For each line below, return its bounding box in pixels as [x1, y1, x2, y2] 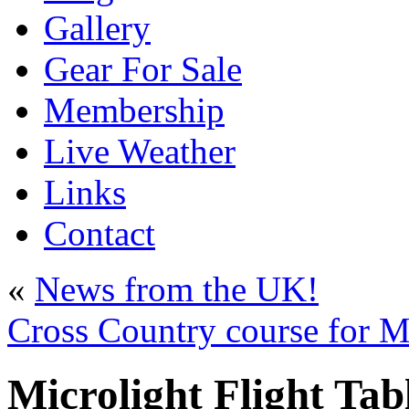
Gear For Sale [44, 49, 242, 89]
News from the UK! [35, 269, 319, 309]
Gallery [44, 8, 151, 47]
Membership [44, 90, 225, 130]
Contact [44, 214, 155, 253]
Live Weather [44, 131, 236, 171]
